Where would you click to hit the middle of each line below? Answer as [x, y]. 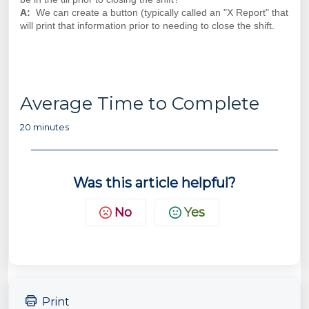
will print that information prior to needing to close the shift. [147, 25]
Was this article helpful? [154, 182]
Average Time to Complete [140, 103]
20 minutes [44, 127]
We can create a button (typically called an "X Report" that [162, 12]
